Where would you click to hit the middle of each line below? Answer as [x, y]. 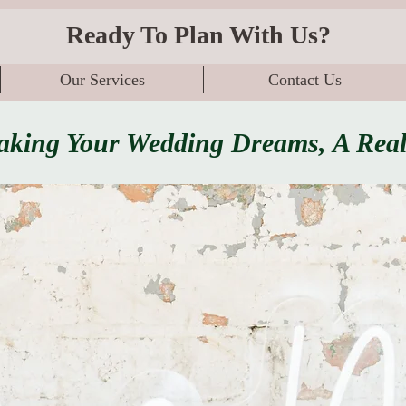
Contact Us [305, 80]
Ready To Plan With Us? [201, 35]
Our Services [102, 80]
